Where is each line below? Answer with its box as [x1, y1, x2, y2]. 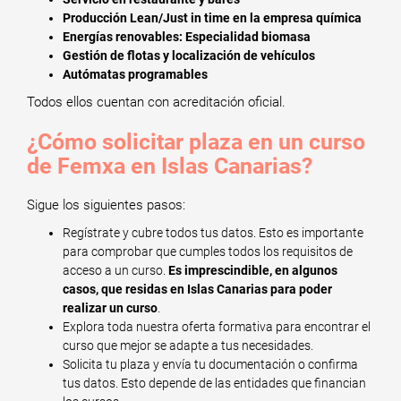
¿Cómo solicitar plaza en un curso [27, 129, 365, 155]
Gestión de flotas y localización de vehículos [63, 48, 315, 63]
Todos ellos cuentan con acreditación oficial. [27, 94, 286, 110]
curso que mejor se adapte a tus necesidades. [63, 338, 313, 353]
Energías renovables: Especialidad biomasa [63, 30, 311, 44]
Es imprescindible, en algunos [168, 263, 337, 277]
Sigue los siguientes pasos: [27, 197, 185, 213]
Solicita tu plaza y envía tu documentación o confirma [63, 357, 358, 371]
